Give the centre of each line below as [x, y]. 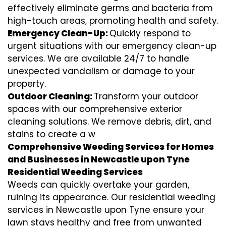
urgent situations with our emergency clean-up [112, 46]
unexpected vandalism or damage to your [101, 71]
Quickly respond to [150, 33]
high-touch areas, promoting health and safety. [113, 20]
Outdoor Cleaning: [51, 96]
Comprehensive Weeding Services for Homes [111, 147]
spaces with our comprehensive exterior [95, 109]
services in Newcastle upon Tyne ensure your [106, 210]
